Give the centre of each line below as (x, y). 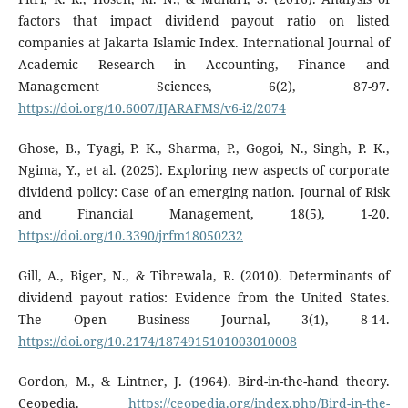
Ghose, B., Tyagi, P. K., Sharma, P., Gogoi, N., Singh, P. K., (204, 148)
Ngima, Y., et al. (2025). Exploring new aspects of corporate (204, 169)
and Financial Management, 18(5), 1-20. (204, 213)
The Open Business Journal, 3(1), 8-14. (204, 319)
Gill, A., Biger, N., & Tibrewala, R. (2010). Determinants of (204, 275)
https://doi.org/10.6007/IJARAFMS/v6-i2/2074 (152, 107)
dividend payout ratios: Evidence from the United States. (204, 297)
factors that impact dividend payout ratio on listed (204, 20)
